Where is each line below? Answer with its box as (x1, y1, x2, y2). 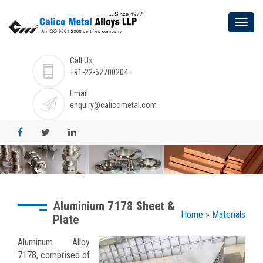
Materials (212, 208, 245, 220)
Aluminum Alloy (18, 236, 90, 248)
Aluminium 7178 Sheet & (53, 198, 175, 213)
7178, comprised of (18, 249, 90, 261)
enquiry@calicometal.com (70, 100, 157, 110)
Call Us (70, 55, 93, 65)
